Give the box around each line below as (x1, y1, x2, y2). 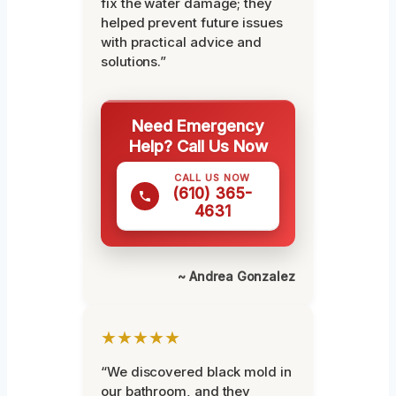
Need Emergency (132, 116, 264, 136)
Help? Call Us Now (128, 136, 268, 156)
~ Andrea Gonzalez (178, 269, 295, 285)
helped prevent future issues (101, 14, 283, 32)
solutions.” (101, 53, 167, 71)
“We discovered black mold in (101, 363, 292, 381)
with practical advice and (101, 34, 262, 51)
